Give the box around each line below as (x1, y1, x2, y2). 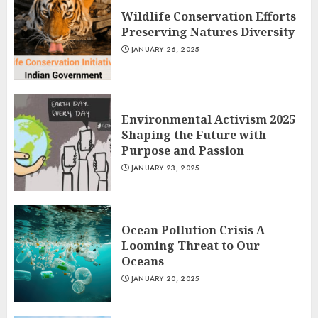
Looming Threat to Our (121, 238, 260, 253)
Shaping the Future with (121, 127, 266, 143)
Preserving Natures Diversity (121, 24, 295, 40)
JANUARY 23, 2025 (131, 163, 199, 173)
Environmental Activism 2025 (121, 111, 295, 127)
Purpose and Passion (121, 143, 244, 158)
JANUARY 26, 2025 (131, 44, 199, 55)
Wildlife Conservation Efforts (121, 9, 296, 24)
